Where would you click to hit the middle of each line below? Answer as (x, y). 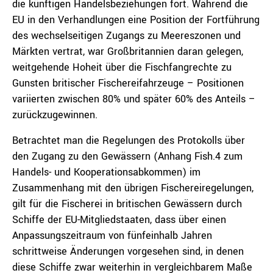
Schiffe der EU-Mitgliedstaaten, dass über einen (119, 220)
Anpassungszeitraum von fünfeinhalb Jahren (112, 236)
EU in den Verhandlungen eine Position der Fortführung (136, 20)
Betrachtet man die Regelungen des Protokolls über (129, 140)
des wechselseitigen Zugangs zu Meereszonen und (126, 36)
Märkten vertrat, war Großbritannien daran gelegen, (128, 51)
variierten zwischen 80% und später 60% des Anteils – (134, 99)
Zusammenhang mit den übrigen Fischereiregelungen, (133, 188)
